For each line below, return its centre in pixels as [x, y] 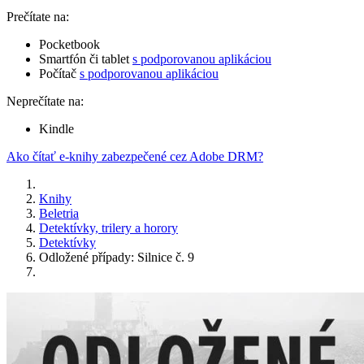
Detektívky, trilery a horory [108, 228]
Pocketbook [69, 45]
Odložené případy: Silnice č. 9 [117, 258]
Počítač [59, 74]
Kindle [56, 129]
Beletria [59, 214]
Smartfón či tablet [86, 59]
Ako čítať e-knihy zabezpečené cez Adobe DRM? [135, 157]
